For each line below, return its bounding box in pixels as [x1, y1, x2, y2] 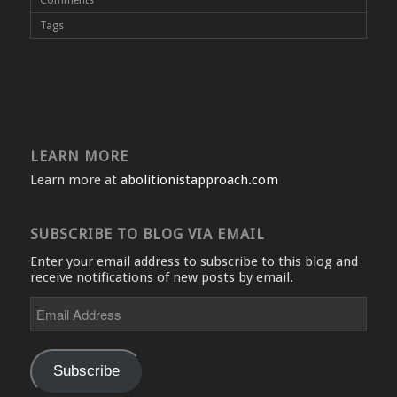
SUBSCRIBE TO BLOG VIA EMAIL [29, 225, 265, 243]
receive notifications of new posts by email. [29, 269, 293, 286]
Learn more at [29, 171, 121, 188]
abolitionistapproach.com [120, 171, 278, 188]
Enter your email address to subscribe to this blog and [29, 253, 358, 270]
